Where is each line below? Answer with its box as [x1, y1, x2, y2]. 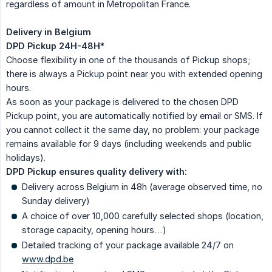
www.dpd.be [22, 254, 73, 265]
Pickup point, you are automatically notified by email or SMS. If [6, 110, 263, 121]
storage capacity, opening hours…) [22, 225, 166, 236]
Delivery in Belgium [6, 27, 91, 38]
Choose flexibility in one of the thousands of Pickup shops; [6, 55, 250, 66]
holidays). [6, 152, 46, 163]
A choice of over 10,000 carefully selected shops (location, [22, 211, 263, 222]
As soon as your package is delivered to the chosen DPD [6, 97, 239, 107]
